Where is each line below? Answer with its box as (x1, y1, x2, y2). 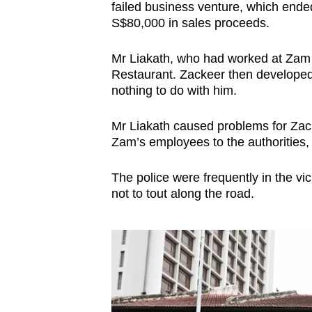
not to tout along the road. (111, 187, 254, 201)
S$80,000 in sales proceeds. (111, 16, 270, 31)
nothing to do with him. (111, 84, 237, 98)
